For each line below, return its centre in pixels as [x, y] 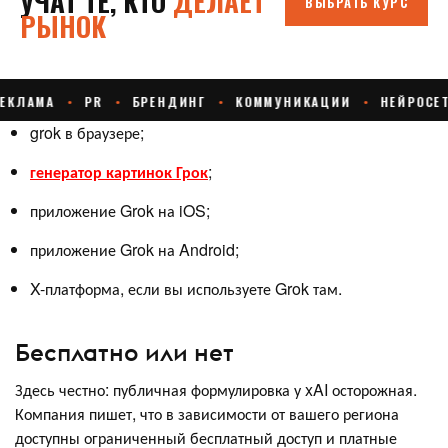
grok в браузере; [87, 132]
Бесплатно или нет [124, 352]
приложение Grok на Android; [134, 249]
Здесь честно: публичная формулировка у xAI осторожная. [216, 390]
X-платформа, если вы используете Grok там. [188, 288]
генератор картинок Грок [119, 171]
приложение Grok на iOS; [120, 210]
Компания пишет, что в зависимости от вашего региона [207, 414]
